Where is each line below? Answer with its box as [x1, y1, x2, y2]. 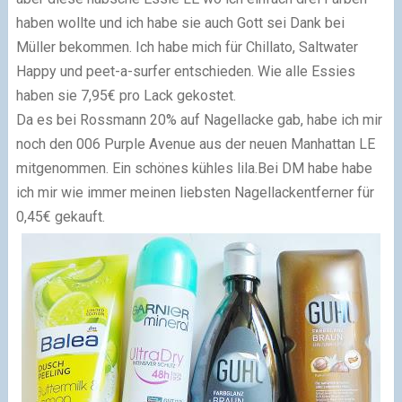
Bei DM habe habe [257, 159, 372, 177]
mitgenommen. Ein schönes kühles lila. [15, 159, 258, 177]
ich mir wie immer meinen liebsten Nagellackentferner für [15, 183, 374, 201]
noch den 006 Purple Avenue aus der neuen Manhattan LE [15, 135, 375, 153]
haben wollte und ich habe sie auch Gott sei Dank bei [15, 13, 345, 31]
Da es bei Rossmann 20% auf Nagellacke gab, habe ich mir [15, 110, 382, 128]
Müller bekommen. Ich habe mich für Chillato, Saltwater [15, 38, 358, 56]
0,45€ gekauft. [15, 207, 105, 225]
